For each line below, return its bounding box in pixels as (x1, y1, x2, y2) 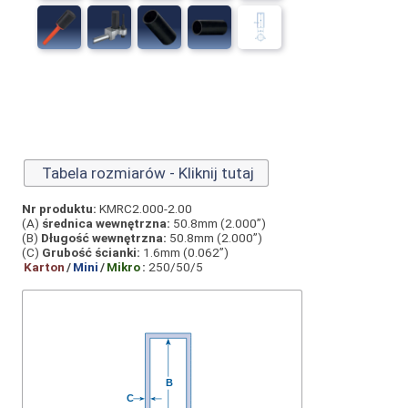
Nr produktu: (22, 200, 97, 216)
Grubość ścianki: (42, 244, 140, 260)
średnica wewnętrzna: (42, 215, 170, 230)
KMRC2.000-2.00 (97, 200, 192, 216)
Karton (24, 259, 65, 274)
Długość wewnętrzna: (41, 229, 167, 245)
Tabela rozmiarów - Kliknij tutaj (38, 163, 254, 182)
